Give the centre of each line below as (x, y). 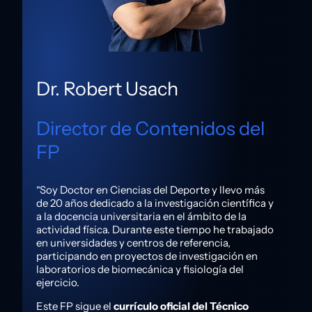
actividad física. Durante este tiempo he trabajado (155, 230)
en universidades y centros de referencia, (133, 243)
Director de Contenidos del (150, 129)
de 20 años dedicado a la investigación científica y (155, 203)
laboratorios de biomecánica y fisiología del (140, 270)
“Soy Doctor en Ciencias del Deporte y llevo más (150, 190)
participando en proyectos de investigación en (147, 256)
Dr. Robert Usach (107, 88)
